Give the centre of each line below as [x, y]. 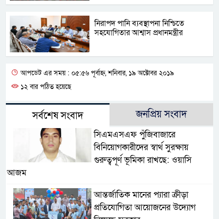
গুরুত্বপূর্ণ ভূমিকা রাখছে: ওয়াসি [142, 160]
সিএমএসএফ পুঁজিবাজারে [134, 134]
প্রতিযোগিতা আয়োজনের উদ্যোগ [144, 207]
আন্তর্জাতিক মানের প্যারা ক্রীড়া [141, 195]
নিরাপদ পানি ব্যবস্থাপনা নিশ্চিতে [140, 23]
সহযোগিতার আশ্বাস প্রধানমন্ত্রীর [139, 33]
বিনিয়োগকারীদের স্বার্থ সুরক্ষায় [141, 147]
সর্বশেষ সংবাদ [58, 116]
